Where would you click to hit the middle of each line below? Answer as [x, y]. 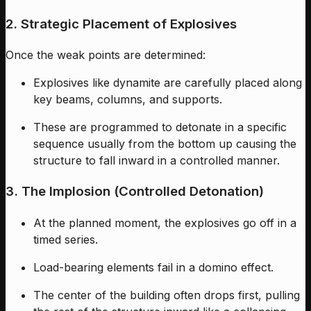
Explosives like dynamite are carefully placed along [168, 83]
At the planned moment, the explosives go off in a [165, 222]
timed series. [66, 239]
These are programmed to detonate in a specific [160, 127]
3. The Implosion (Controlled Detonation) [135, 192]
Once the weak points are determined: [106, 55]
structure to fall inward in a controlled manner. [157, 161]
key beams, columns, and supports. [128, 100]
